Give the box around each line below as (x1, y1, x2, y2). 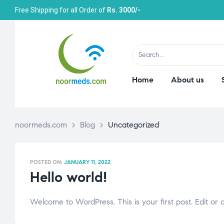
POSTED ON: (30, 158, 64, 165)
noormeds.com (15, 119, 67, 129)
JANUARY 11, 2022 (64, 158, 110, 165)
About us (170, 74, 204, 84)
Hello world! (30, 168, 107, 186)
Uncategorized (108, 119, 159, 129)
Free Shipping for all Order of (15, 6, 107, 14)
